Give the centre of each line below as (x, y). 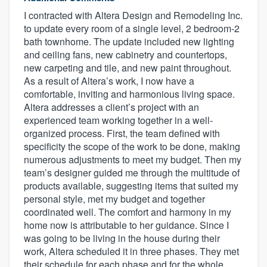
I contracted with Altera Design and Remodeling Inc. (133, 15)
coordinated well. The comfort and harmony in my (128, 212)
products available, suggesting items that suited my (131, 186)
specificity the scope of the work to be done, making (132, 147)
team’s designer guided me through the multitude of (132, 173)
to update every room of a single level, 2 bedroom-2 (132, 29)
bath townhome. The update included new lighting (129, 42)
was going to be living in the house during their (122, 238)
